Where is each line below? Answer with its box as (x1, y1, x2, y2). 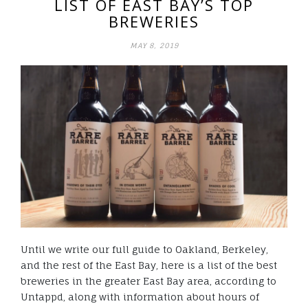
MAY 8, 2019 (129, 41, 179, 50)
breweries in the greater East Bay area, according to (21, 274, 276, 287)
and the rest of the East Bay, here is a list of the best (21, 258, 277, 271)
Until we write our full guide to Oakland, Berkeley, (21, 243, 268, 255)
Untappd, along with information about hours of (21, 290, 259, 302)
